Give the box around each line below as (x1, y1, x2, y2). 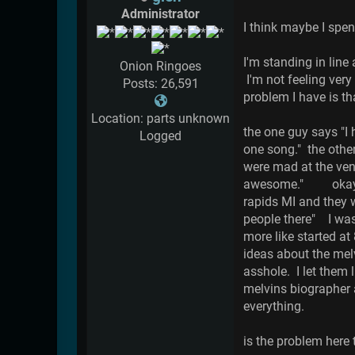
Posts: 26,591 (122, 75, 199, 91)
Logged (139, 128, 181, 143)
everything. (243, 299, 304, 315)
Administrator (121, 6, 200, 22)
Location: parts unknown (91, 110, 230, 126)
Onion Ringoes (120, 58, 201, 74)
